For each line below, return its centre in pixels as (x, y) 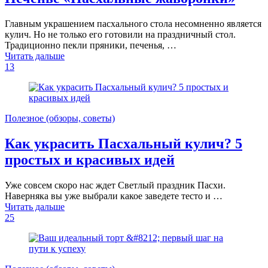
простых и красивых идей (90, 160)
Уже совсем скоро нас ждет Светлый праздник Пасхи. (115, 185)
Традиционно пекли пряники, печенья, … (91, 45)
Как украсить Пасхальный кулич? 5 (124, 144)
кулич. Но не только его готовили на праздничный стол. (120, 35)
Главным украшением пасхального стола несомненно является (133, 24)
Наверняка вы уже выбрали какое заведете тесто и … (114, 196)
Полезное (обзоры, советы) (60, 118)
